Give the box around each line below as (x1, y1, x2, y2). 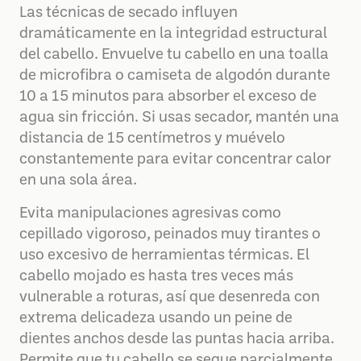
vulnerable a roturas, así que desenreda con (19, 290, 320, 305)
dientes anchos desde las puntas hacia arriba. (19, 332, 334, 347)
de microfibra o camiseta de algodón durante (19, 68, 330, 84)
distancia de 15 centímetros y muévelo (19, 131, 285, 147)
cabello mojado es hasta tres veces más (19, 269, 293, 284)
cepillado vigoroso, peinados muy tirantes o (19, 227, 321, 243)
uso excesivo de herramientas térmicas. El (19, 248, 309, 263)
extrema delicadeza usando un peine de (19, 311, 293, 326)
